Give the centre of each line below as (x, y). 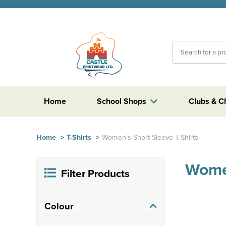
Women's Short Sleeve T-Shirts (150, 137)
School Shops (122, 101)
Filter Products (95, 174)
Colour (59, 206)
